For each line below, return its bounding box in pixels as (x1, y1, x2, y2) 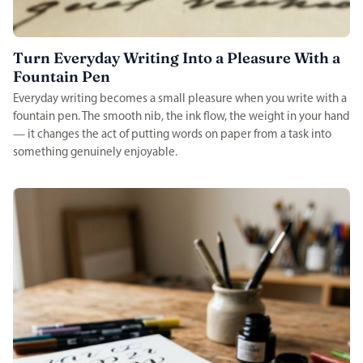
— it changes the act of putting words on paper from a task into (13, 129, 331, 142)
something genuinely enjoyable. (13, 147, 177, 160)
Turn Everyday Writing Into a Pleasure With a (13, 49, 340, 68)
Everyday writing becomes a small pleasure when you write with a (13, 93, 347, 106)
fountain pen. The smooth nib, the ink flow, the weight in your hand (13, 111, 349, 124)
